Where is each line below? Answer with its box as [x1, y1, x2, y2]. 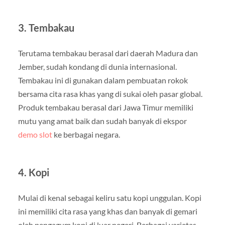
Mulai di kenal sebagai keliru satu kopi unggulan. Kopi [18, 192, 201, 202]
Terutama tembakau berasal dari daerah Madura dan [18, 48, 198, 58]
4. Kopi [18, 166, 49, 178]
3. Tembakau [18, 21, 74, 34]
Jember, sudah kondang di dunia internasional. [18, 61, 177, 71]
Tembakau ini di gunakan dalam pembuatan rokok [18, 75, 188, 85]
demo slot [18, 129, 52, 139]
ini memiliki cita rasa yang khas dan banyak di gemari [18, 206, 197, 216]
